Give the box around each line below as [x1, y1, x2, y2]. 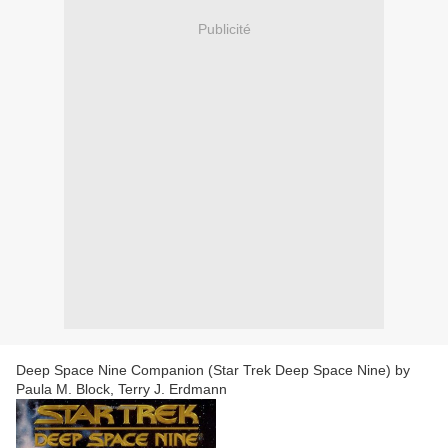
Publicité [197, 20, 251, 37]
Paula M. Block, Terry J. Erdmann [16, 381, 227, 398]
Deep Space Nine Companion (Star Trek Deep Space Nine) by [16, 362, 410, 379]
